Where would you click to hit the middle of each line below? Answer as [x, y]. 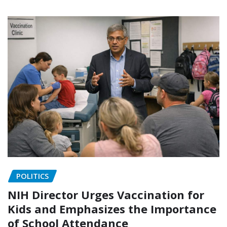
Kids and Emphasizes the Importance [112, 209]
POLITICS [32, 176]
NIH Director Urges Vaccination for [106, 195]
